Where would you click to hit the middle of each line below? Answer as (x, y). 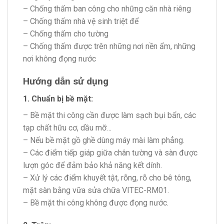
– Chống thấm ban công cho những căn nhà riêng (107, 9)
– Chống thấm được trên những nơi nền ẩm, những (109, 46)
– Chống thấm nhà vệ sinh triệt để (81, 21)
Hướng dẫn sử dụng (66, 81)
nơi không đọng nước (59, 59)
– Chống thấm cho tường (66, 34)
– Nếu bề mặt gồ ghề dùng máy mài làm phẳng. (104, 140)
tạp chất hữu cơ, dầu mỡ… (67, 127)
